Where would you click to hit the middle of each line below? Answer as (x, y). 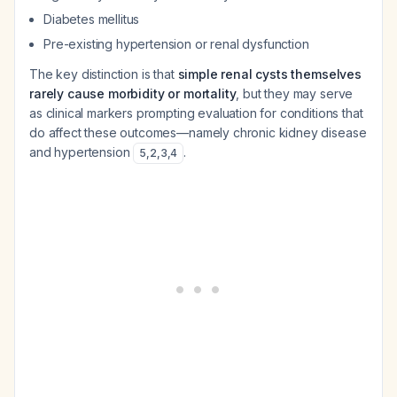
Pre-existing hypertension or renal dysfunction (176, 44)
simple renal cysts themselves (269, 74)
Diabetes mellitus (92, 19)
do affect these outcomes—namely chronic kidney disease (198, 132)
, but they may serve (295, 93)
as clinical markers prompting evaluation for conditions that (196, 113)
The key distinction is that (104, 74)
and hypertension (82, 152)
